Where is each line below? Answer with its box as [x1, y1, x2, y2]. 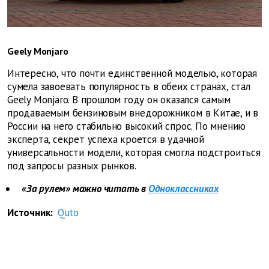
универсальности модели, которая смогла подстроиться [7, 146, 261, 160]
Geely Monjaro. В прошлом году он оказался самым [7, 93, 231, 107]
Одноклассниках [148, 182, 219, 196]
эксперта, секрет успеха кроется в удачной [7, 133, 204, 147]
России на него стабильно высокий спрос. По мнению [7, 119, 246, 133]
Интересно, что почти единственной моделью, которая [7, 67, 257, 80]
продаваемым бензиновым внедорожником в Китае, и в [7, 106, 259, 120]
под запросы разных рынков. [7, 159, 136, 173]
